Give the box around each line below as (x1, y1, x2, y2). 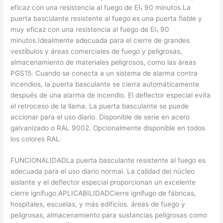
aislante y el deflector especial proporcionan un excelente (10, 178, 196, 187)
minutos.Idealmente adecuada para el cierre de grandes (10, 36, 190, 44)
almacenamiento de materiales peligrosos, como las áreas (10, 58, 197, 66)
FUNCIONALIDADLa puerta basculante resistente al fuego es (10, 156, 206, 165)
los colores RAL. (10, 134, 62, 143)
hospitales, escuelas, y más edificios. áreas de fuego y (10, 200, 186, 209)
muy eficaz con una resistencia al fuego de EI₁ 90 (10, 25, 170, 33)
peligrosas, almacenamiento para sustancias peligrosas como (10, 211, 208, 220)
